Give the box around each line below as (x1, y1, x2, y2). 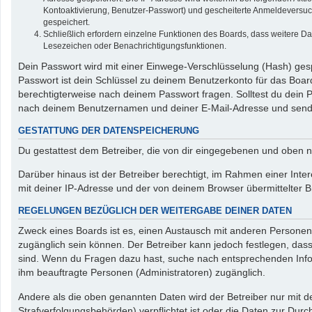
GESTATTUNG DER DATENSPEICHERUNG (18, 125, 199, 136)
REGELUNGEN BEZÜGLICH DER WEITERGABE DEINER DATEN (18, 205, 292, 216)
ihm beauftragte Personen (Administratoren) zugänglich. (18, 267, 265, 279)
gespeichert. (43, 17, 90, 27)
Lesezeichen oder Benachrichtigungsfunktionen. (43, 40, 226, 51)
